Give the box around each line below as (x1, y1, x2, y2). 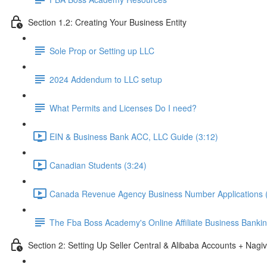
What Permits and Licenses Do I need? (49, 101, 197, 114)
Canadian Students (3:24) (49, 159, 147, 171)
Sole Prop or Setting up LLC (49, 44, 154, 57)
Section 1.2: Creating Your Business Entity (28, 15, 187, 28)
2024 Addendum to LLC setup (49, 73, 162, 85)
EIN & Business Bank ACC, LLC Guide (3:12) (49, 130, 218, 142)
